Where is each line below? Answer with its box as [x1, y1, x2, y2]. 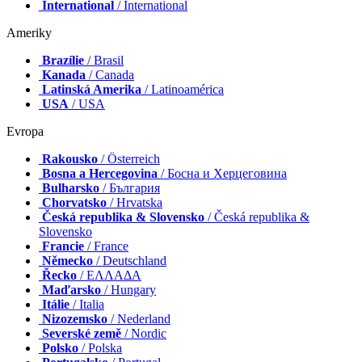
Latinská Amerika [42, 82, 141, 96]
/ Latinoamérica [141, 82, 224, 96]
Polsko [42, 340, 78, 355]
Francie [42, 238, 84, 253]
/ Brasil [84, 53, 124, 67]
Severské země [42, 326, 121, 340]
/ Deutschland [93, 253, 166, 267]
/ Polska [78, 340, 122, 355]
